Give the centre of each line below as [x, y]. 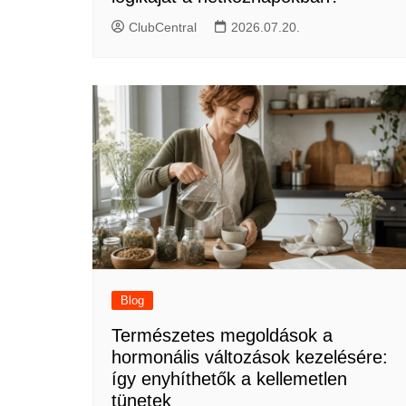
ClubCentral [163, 28]
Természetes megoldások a [222, 335]
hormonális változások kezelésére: [250, 357]
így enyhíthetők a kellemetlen [229, 378]
